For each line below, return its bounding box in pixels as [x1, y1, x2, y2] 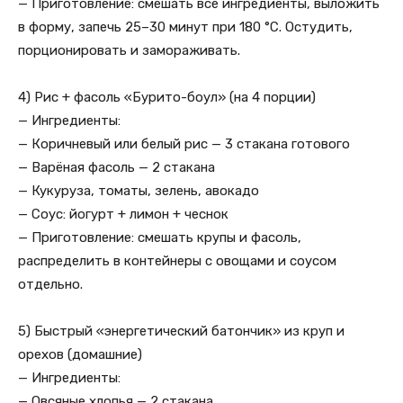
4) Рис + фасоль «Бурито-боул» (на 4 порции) [18, 89, 316, 105]
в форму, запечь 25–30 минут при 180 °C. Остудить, [18, 19, 353, 35]
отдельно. [18, 276, 83, 292]
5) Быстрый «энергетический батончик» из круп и [18, 323, 345, 339]
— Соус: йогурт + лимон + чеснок [18, 206, 228, 222]
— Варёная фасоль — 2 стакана [18, 159, 215, 175]
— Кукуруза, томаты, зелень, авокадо [18, 183, 259, 199]
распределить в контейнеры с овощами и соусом [18, 253, 336, 269]
